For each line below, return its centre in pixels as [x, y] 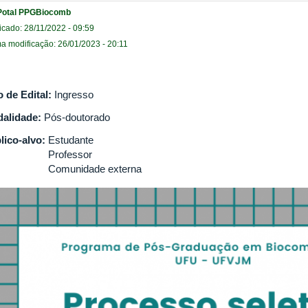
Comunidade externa [95, 168]
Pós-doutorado [77, 117]
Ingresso [74, 94]
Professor [70, 154]
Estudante [71, 140]
